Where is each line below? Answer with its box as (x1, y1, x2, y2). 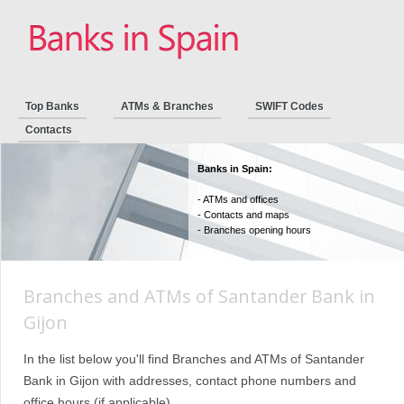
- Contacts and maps (197, 209, 289, 220)
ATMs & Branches (121, 100, 214, 113)
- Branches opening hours (197, 225, 311, 235)
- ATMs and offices (197, 194, 279, 205)
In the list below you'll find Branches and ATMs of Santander (23, 353, 364, 366)
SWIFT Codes (255, 100, 324, 113)
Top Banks (25, 100, 79, 113)
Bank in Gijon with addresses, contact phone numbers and (23, 374, 356, 388)
